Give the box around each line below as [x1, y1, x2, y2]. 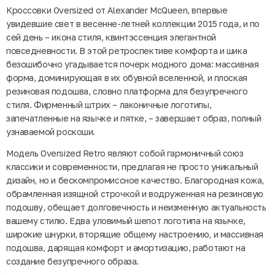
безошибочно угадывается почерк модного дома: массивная [6, 59, 259, 69]
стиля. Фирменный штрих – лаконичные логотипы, [6, 99, 212, 110]
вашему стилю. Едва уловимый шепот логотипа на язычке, [6, 215, 246, 226]
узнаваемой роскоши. [6, 126, 96, 137]
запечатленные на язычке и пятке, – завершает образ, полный [6, 113, 261, 123]
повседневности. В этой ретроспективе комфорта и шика [6, 45, 247, 56]
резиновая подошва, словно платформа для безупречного [6, 86, 248, 96]
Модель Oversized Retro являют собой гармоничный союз [6, 147, 244, 158]
